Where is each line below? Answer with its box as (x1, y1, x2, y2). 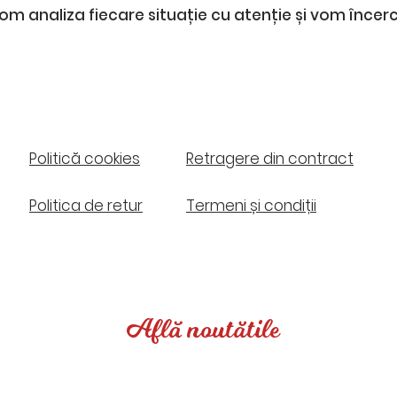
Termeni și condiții (186, 195, 316, 217)
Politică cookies (29, 148, 140, 170)
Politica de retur (29, 195, 143, 217)
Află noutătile (126, 309, 280, 350)
